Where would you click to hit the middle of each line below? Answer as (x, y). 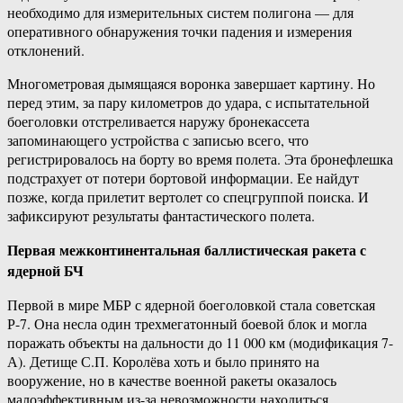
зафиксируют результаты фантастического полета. (161, 216)
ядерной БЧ (45, 271)
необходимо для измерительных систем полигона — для (180, 13)
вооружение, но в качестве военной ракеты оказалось (172, 381)
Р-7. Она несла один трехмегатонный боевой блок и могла (187, 324)
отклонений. (46, 50)
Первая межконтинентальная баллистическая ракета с (187, 250)
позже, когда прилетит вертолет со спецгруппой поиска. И (188, 197)
